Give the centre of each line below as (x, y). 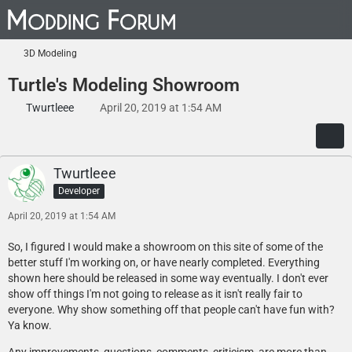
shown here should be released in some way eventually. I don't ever (168, 278)
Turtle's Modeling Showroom (124, 85)
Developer (79, 191)
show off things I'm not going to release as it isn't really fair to (155, 294)
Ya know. (30, 325)
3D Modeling (50, 53)
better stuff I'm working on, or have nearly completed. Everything (164, 262)
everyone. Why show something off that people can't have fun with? (171, 310)
